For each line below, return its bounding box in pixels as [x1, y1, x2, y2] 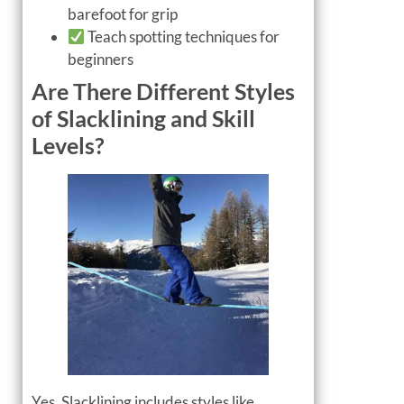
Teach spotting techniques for [85, 27, 280, 47]
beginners [68, 50, 133, 69]
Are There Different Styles [32, 78, 295, 106]
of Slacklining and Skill [32, 105, 255, 133]
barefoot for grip [68, 5, 178, 24]
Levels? [32, 132, 105, 160]
